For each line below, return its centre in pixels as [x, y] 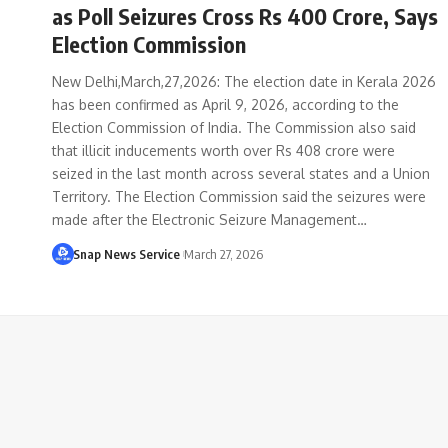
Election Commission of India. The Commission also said [234, 127]
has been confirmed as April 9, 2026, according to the [225, 104]
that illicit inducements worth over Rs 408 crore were [223, 150]
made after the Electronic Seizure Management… [209, 219]
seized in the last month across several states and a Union [241, 173]
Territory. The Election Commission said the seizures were [239, 196]
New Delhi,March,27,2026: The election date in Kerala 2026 [244, 81]
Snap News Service [126, 253]
